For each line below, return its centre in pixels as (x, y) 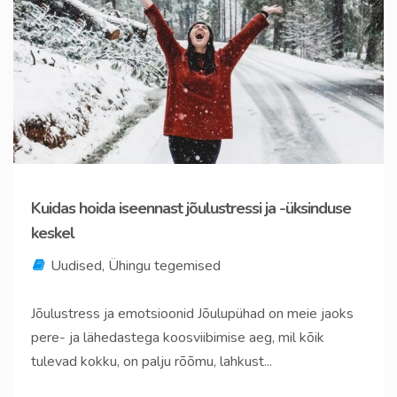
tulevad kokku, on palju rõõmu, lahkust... (152, 361)
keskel (53, 233)
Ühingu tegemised (164, 265)
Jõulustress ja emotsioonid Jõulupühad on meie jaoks (192, 313)
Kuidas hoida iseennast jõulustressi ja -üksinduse (191, 208)
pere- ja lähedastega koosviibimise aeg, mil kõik (178, 337)
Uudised (76, 265)
